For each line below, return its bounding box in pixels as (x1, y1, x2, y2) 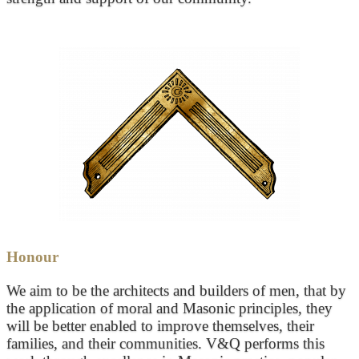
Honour (6, 248, 58, 266)
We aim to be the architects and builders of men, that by (6, 282, 346, 300)
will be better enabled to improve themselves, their (6, 317, 314, 335)
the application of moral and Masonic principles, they (6, 300, 333, 317)
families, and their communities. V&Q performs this (6, 335, 325, 353)
